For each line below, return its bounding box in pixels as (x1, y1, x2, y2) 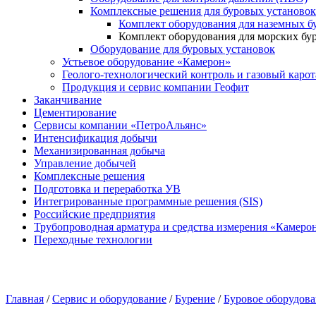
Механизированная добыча (34, 145, 165, 157)
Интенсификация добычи (34, 132, 157, 144)
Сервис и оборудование (52, 293, 166, 305)
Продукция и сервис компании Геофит (62, 81, 249, 93)
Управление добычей (34, 157, 136, 169)
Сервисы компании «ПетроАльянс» (34, 119, 207, 131)
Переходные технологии (34, 233, 152, 245)
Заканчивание (34, 94, 102, 106)
